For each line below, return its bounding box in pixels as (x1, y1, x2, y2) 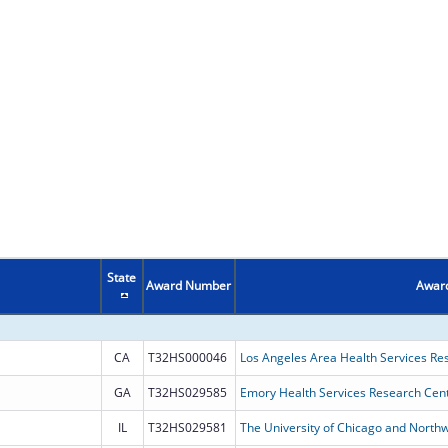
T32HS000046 (147, 348, 227, 366)
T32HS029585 (147, 383, 227, 401)
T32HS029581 (147, 418, 227, 436)
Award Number (146, 276, 232, 294)
